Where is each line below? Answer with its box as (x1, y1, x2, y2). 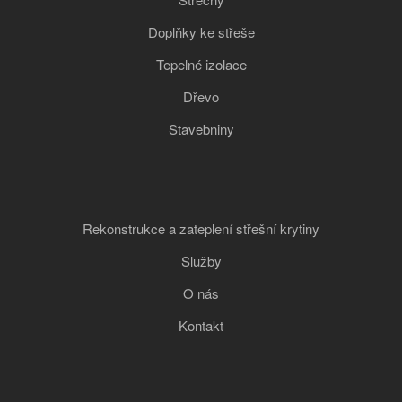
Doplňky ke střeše (147, 22, 255, 42)
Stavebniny (168, 119, 234, 139)
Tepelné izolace (155, 55, 247, 74)
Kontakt (179, 316, 223, 336)
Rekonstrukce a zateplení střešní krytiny (83, 219, 319, 239)
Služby (180, 251, 222, 271)
